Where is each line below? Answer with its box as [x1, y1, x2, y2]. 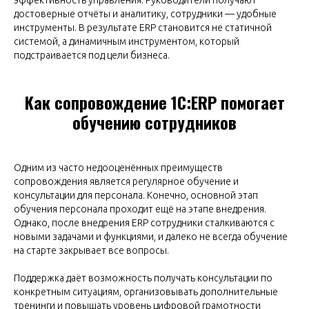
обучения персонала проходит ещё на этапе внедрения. [14, 203, 266, 215]
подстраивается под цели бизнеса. [14, 49, 170, 61]
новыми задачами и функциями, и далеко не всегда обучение [14, 230, 288, 242]
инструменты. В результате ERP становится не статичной [14, 21, 272, 33]
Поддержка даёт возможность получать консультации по [14, 272, 272, 283]
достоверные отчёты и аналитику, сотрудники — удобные [14, 8, 277, 19]
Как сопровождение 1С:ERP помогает [24, 89, 285, 114]
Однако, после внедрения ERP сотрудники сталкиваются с [14, 217, 275, 228]
